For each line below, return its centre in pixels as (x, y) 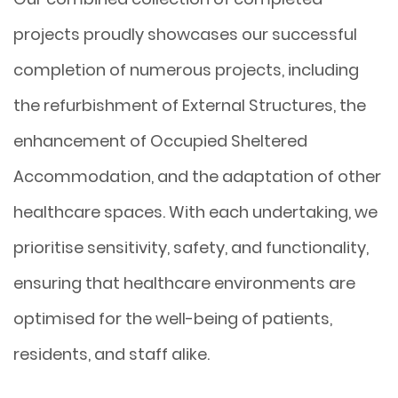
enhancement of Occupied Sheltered (160, 140)
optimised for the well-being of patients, (173, 318)
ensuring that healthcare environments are (184, 283)
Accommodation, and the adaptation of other (197, 176)
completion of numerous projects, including (186, 69)
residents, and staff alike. (111, 354)
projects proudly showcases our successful (185, 34)
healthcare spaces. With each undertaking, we (195, 211)
